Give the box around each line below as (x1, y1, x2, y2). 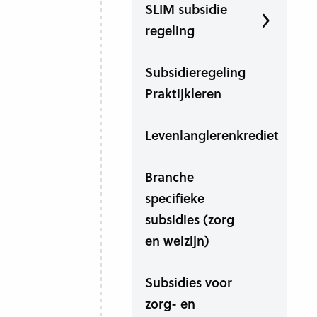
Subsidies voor (144, 272, 232, 292)
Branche (144, 167, 194, 186)
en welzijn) (144, 231, 209, 250)
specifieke (144, 188, 204, 207)
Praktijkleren (144, 83, 221, 103)
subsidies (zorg (144, 209, 234, 229)
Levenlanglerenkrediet (144, 125, 279, 144)
